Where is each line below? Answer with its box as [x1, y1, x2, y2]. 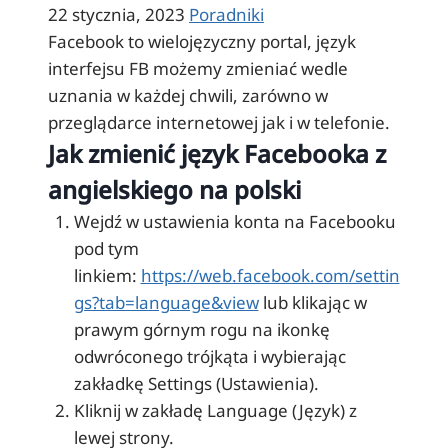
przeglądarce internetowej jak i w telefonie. [48, 110, 390, 134]
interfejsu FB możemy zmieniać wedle [48, 56, 348, 80]
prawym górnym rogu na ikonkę [73, 317, 330, 341]
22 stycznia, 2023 [48, 2, 185, 26]
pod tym [73, 236, 139, 260]
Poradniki [189, 2, 264, 26]
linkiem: [73, 263, 141, 287]
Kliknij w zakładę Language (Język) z [73, 398, 357, 422]
